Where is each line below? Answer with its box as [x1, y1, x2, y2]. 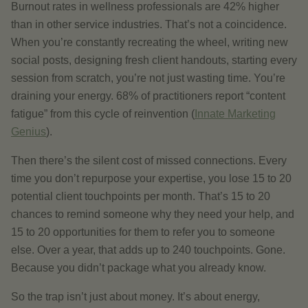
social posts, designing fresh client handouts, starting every [11, 54, 297, 66]
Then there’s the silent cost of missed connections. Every [11, 155, 287, 166]
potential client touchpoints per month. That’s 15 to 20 [11, 190, 270, 202]
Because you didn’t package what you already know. [11, 262, 266, 274]
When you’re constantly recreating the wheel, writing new [11, 36, 288, 48]
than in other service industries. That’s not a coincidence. [11, 19, 287, 30]
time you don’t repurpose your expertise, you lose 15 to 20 [11, 173, 291, 184]
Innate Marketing [195, 108, 276, 120]
